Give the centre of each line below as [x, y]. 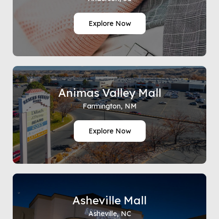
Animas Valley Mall [109, 93]
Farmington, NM [109, 106]
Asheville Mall [109, 200]
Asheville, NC [109, 214]
